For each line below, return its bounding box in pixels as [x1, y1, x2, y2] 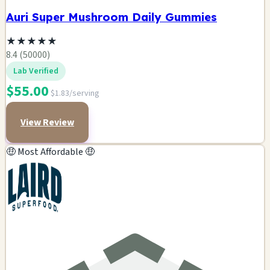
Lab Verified [13, 65, 58, 78]
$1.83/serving [51, 87, 99, 100]
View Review [20, 116, 74, 130]
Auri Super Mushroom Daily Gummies [6, 9, 217, 24]
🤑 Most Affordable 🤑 [6, 145, 95, 159]
